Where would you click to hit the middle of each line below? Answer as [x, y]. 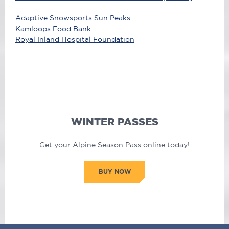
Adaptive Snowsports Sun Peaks [73, 18]
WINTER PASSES [114, 122]
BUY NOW [114, 172]
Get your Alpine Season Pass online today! [114, 145]
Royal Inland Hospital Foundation [75, 40]
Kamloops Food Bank [53, 29]
